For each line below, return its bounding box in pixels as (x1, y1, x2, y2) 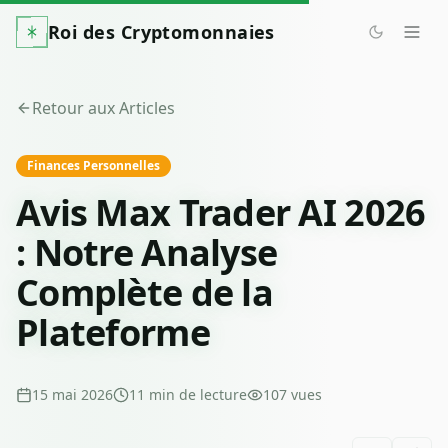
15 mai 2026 (32, 385, 113, 404)
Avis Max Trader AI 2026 (16, 188, 426, 237)
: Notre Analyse (16, 228, 278, 277)
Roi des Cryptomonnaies (48, 20, 275, 44)
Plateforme (16, 308, 210, 357)
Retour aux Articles (32, 97, 175, 119)
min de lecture (149, 385, 247, 404)
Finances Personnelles (27, 157, 160, 174)
